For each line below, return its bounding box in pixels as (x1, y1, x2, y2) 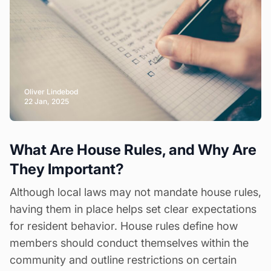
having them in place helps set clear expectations (10, 202, 256, 215)
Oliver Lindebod (24, 87, 78, 96)
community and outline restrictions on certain (10, 253, 237, 266)
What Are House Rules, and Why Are (10, 140, 256, 158)
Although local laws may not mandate (10, 185, 201, 198)
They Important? (10, 160, 124, 178)
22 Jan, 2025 (24, 96, 69, 106)
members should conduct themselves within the (10, 236, 249, 249)
